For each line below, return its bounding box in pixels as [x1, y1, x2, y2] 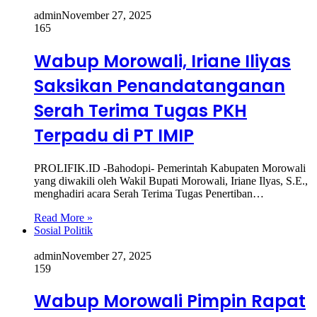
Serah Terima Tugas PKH [34, 98, 247, 122]
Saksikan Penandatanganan [34, 74, 285, 98]
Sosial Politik [34, 224, 93, 236]
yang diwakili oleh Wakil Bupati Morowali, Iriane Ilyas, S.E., [34, 174, 308, 187]
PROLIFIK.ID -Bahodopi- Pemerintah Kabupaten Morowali [34, 161, 306, 174]
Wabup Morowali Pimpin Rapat [34, 289, 306, 313]
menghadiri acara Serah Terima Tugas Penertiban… [34, 187, 264, 200]
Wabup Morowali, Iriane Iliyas [34, 49, 291, 73]
